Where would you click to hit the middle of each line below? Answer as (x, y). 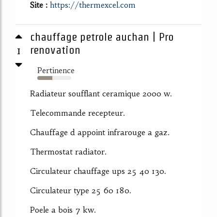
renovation (55, 50)
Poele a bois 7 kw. (63, 210)
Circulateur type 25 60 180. (81, 191)
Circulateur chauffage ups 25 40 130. (98, 171)
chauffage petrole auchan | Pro (102, 37)
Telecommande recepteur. (77, 113)
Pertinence (56, 70)
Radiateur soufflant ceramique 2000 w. (101, 94)
